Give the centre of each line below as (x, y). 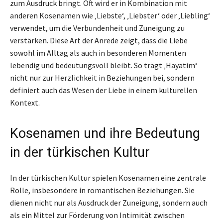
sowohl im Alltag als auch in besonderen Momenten (98, 53)
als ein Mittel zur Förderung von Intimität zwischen (97, 215)
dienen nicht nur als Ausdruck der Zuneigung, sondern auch (109, 203)
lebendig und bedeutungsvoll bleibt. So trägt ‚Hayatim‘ (104, 65)
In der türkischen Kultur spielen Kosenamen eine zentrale (108, 178)
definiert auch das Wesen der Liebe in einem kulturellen (104, 90)
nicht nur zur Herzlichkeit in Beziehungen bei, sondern (102, 78)
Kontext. (25, 103)
